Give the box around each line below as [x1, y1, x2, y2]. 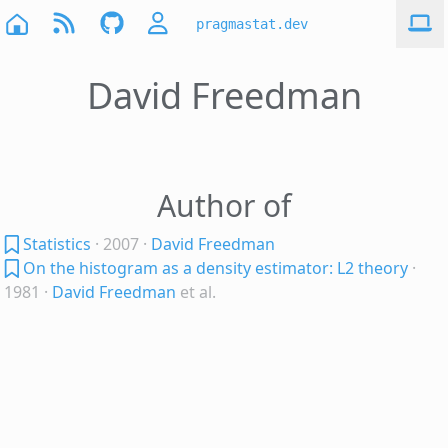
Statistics [23, 233, 92, 255]
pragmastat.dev [196, 16, 308, 32]
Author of [157, 185, 291, 226]
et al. [180, 281, 216, 303]
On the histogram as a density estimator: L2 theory [23, 257, 409, 279]
